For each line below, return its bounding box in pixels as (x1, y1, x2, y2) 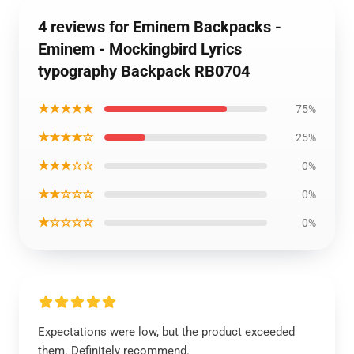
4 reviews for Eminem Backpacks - (38, 17, 281, 36)
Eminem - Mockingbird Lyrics (38, 40, 242, 58)
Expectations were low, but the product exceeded (38, 325, 295, 339)
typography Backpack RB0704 (38, 62, 250, 81)
